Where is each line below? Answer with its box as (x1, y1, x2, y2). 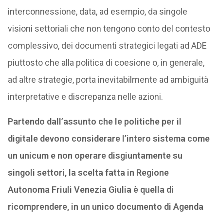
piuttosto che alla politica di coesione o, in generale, (7, 57, 204, 68)
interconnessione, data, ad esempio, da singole (7, 6, 187, 17)
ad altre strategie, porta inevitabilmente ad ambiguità (7, 74, 208, 85)
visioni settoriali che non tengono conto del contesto (7, 23, 210, 34)
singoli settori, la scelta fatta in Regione (7, 167, 169, 178)
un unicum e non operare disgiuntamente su (7, 150, 182, 161)
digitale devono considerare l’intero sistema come (7, 133, 210, 144)
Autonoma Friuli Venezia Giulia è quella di (7, 184, 174, 195)
